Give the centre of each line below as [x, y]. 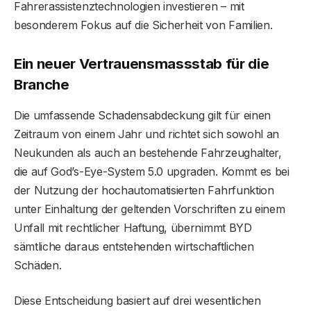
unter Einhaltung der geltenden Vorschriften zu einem [150, 209]
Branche [42, 85]
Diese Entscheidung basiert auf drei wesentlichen [137, 300]
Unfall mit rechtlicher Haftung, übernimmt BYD [133, 227]
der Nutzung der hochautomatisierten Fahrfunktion [144, 190]
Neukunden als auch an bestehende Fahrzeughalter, [148, 152]
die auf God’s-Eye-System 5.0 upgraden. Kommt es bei [152, 171]
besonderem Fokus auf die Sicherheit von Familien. [143, 25]
